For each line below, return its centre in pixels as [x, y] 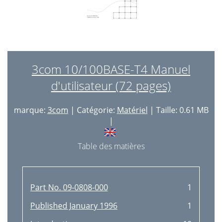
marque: [30, 110]
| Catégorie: [92, 110]
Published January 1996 [74, 206]
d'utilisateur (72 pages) [111, 85]
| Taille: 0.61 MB [178, 110]
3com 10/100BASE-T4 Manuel [111, 69]
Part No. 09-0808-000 [69, 187]
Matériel [132, 110]
